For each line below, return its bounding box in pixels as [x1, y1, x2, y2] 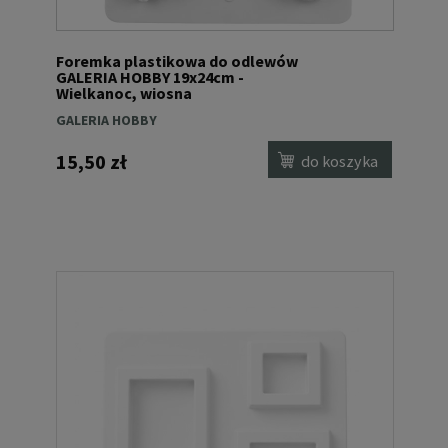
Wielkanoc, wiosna [56, 82, 192, 103]
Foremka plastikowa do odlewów [56, 50, 298, 71]
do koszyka [301, 151, 379, 172]
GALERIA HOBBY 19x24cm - [56, 66, 244, 87]
